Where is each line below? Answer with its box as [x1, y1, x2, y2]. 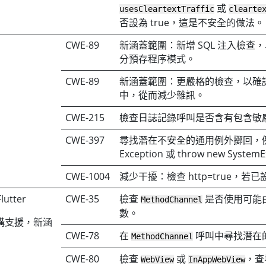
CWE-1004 [65, 169, 110, 183]
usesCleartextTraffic [119, 4, 215, 14]
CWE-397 [65, 133, 105, 147]
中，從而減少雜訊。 [119, 88, 205, 102]
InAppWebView [188, 254, 246, 264]
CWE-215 [65, 110, 105, 124]
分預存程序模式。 [119, 52, 196, 65]
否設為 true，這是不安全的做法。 [119, 15, 265, 29]
